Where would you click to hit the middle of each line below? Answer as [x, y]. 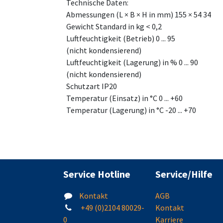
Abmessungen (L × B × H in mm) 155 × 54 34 [139, 14]
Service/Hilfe [184, 174]
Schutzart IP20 [92, 86]
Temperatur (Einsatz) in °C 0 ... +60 [124, 98]
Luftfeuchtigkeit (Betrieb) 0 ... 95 [121, 38]
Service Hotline [97, 174]
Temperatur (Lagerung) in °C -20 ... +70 [131, 110]
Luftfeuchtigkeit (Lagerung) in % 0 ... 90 [132, 62]
